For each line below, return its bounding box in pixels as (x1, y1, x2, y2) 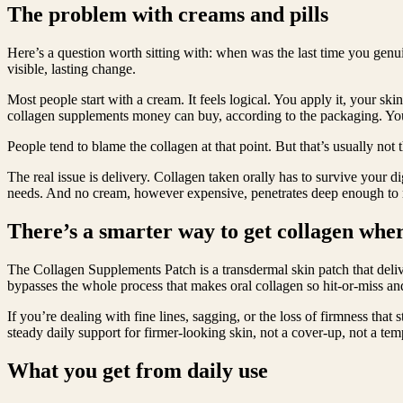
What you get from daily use (7, 359, 268, 383)
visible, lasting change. (7, 61, 136, 77)
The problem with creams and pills (7, 3, 328, 27)
